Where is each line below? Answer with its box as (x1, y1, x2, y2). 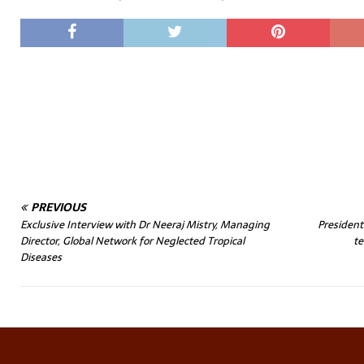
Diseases (20, 249, 62, 266)
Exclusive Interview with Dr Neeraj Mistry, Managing (20, 216, 270, 233)
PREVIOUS (31, 198, 86, 216)
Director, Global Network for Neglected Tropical (20, 232, 245, 249)
